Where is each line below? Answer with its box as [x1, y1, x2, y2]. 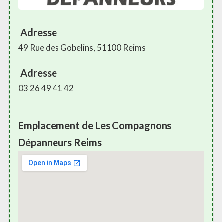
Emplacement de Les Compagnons [18, 119, 171, 132]
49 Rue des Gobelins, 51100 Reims [18, 42, 146, 53]
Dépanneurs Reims [18, 136, 102, 149]
